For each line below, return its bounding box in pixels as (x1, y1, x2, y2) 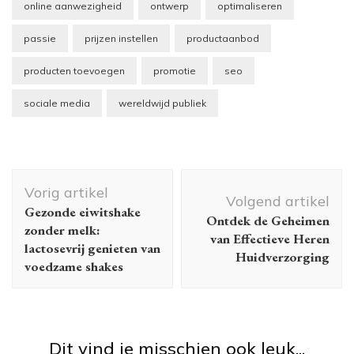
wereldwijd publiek (119, 96, 206, 109)
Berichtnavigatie (11, 165, 184, 193)
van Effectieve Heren (210, 229, 330, 247)
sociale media (24, 96, 90, 109)
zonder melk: (24, 220, 100, 239)
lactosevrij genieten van (24, 239, 160, 257)
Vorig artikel (24, 183, 108, 201)
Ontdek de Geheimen (206, 211, 330, 229)
